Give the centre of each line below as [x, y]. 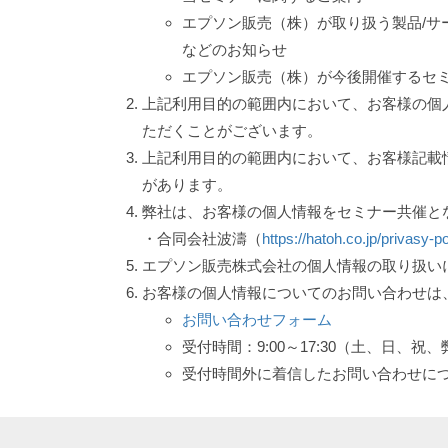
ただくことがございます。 [232, 131]
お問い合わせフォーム [257, 320]
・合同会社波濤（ [202, 239]
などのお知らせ [234, 50]
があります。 [187, 185]
